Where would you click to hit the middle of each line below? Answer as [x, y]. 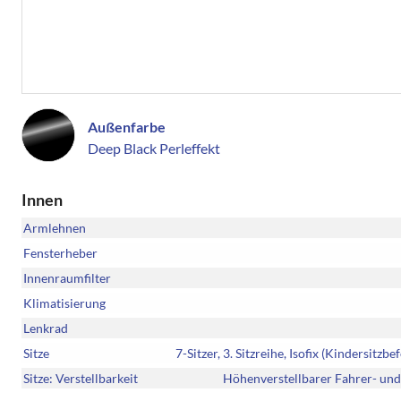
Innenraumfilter [67, 278]
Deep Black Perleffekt [154, 149]
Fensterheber [60, 253]
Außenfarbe [127, 127]
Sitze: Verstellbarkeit [81, 379]
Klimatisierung [64, 303]
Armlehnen [55, 228]
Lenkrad [46, 328]
